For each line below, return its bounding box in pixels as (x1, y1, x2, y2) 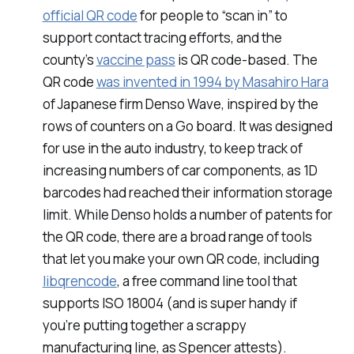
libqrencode (42, 271, 117, 290)
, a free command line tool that (116, 271, 297, 290)
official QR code (42, 6, 137, 24)
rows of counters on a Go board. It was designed (42, 116, 333, 135)
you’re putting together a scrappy (42, 315, 247, 334)
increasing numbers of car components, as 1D (42, 160, 318, 179)
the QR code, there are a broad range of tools (42, 227, 312, 246)
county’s (42, 50, 96, 69)
